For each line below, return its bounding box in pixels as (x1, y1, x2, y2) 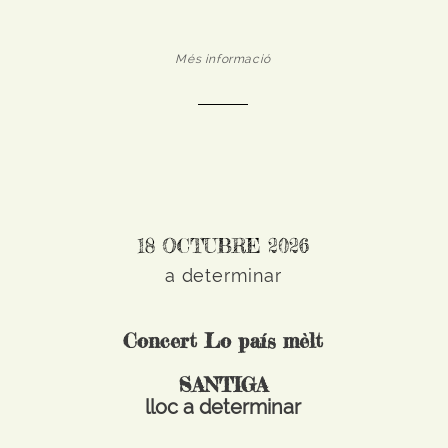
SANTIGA (178, 372, 268, 397)
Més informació (175, 52, 271, 66)
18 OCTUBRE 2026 (137, 234, 310, 258)
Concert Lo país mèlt (123, 328, 324, 353)
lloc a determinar (145, 395, 302, 419)
